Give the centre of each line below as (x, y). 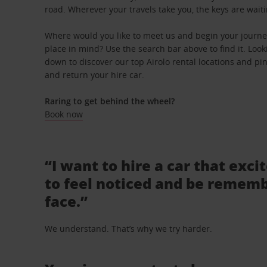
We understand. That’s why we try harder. (129, 229)
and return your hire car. (95, 75)
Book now (64, 114)
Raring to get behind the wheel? (110, 101)
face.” (66, 201)
